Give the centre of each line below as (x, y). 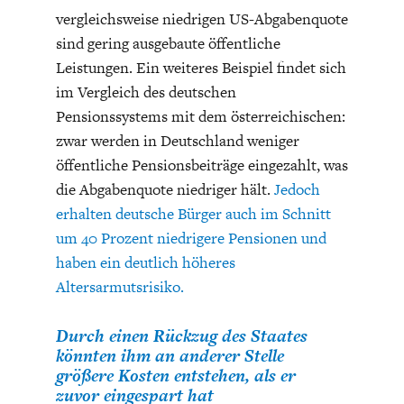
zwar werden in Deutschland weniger (177, 141)
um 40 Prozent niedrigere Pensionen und (191, 239)
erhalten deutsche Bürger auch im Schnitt (193, 214)
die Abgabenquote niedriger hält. (165, 190)
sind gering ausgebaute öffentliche (168, 44)
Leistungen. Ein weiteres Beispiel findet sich (201, 68)
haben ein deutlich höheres (145, 263)
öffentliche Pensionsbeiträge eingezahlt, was (202, 165)
